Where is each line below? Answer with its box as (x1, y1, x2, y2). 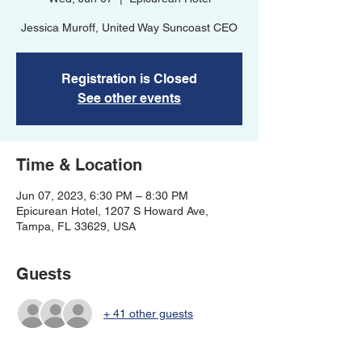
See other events (78, 90, 181, 106)
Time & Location (16, 155, 142, 175)
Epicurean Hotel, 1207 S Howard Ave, (16, 204, 208, 217)
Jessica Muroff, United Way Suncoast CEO (21, 21, 238, 34)
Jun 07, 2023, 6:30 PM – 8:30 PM (16, 189, 188, 202)
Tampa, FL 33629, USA (16, 220, 136, 233)
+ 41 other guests (103, 306, 193, 320)
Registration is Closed (61, 71, 197, 86)
